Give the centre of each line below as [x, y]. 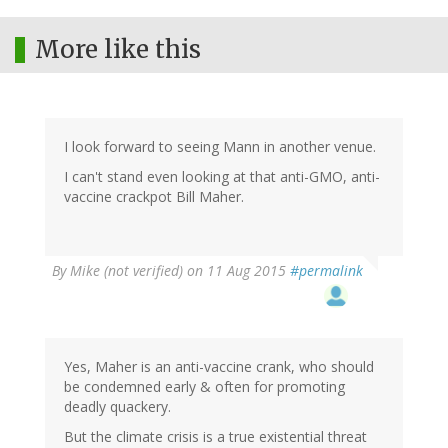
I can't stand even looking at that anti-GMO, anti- [222, 177]
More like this [118, 50]
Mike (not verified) [126, 271]
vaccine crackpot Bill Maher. [154, 197]
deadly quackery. [117, 407]
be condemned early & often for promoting [204, 387]
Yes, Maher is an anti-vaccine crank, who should [219, 367]
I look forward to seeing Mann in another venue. [220, 147]
